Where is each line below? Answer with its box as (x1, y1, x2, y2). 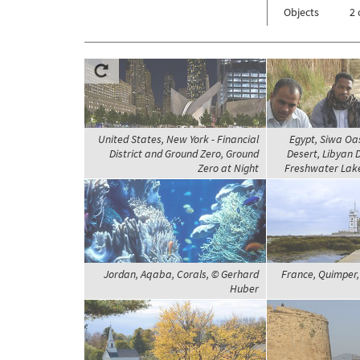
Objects (283, 5, 319, 20)
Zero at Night (197, 161, 259, 176)
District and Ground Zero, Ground (108, 146, 259, 162)
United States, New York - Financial (97, 132, 259, 147)
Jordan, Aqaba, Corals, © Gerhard (103, 267, 259, 282)
